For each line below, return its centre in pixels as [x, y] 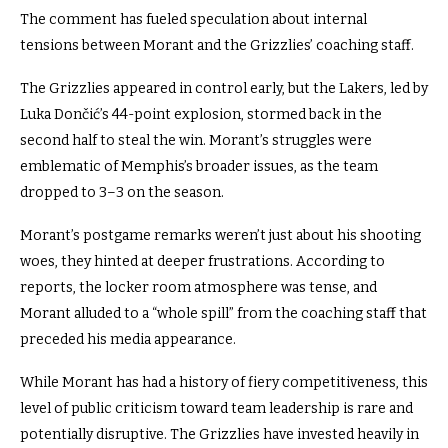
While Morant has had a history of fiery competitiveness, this [224, 382]
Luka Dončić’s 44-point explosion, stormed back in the [201, 114]
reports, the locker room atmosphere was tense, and [198, 287]
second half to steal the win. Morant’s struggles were [196, 140]
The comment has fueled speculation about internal [193, 19]
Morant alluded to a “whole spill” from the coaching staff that [223, 313]
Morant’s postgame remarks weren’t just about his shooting [220, 235]
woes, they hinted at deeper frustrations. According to [202, 261]
